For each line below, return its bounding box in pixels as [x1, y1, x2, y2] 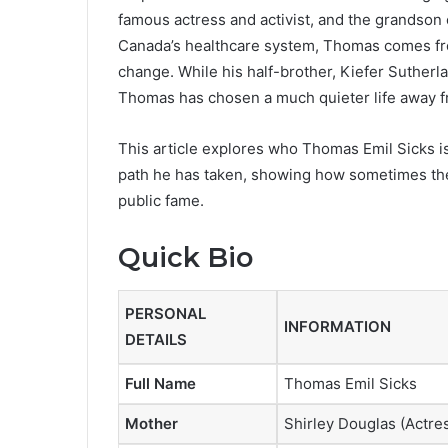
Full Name [125, 373, 196, 393]
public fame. [118, 191, 204, 211]
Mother [125, 413, 178, 433]
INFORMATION [284, 316, 391, 336]
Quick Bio [118, 241, 253, 275]
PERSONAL [125, 303, 206, 323]
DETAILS [125, 329, 187, 349]
